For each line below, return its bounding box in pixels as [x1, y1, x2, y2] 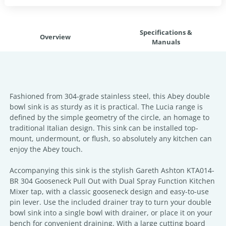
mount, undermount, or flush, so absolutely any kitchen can [10, 134, 212, 143]
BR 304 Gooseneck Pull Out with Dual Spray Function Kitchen [10, 176, 215, 186]
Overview [39, 32, 71, 41]
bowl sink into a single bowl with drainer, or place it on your [10, 208, 212, 217]
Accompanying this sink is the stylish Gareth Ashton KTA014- [10, 165, 214, 175]
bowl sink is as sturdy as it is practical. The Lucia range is [10, 102, 203, 111]
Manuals [152, 37, 180, 46]
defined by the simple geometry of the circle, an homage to [10, 112, 209, 122]
